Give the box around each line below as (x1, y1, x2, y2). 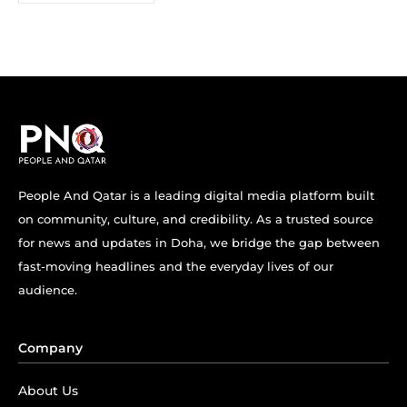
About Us (18, 382, 78, 400)
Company (18, 340, 83, 357)
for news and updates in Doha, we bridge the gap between (18, 235, 380, 251)
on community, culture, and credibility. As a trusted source (18, 212, 373, 227)
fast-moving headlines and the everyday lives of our (18, 259, 333, 274)
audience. (18, 283, 77, 298)
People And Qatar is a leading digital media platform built (18, 188, 374, 203)
